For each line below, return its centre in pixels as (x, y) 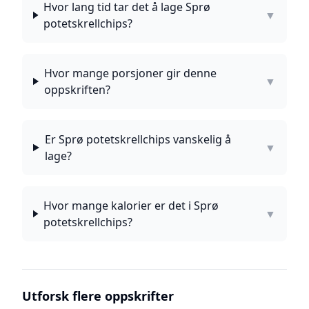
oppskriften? (77, 90)
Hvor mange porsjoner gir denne (130, 73)
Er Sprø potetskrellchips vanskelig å (138, 139)
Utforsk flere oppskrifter (98, 296)
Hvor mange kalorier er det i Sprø (131, 206)
